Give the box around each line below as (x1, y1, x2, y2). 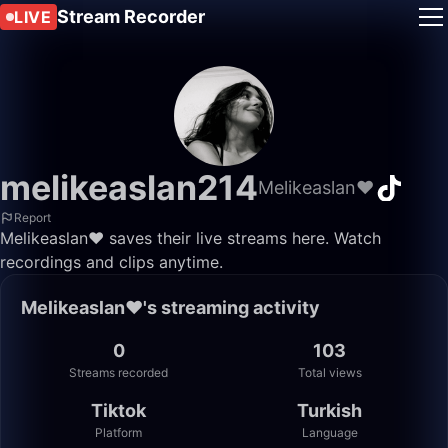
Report (14, 210, 51, 225)
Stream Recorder (57, 6, 205, 27)
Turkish (297, 400, 362, 421)
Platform (95, 425, 142, 440)
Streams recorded (69, 365, 168, 380)
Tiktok (91, 400, 146, 421)
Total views (297, 365, 362, 380)
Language (301, 425, 358, 440)
